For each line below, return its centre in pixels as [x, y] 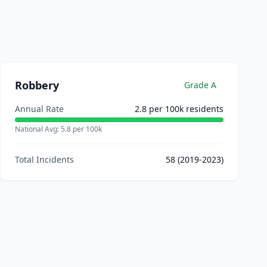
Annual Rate [39, 109]
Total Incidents [44, 159]
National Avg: [38, 129]
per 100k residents [185, 109]
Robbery [37, 85]
